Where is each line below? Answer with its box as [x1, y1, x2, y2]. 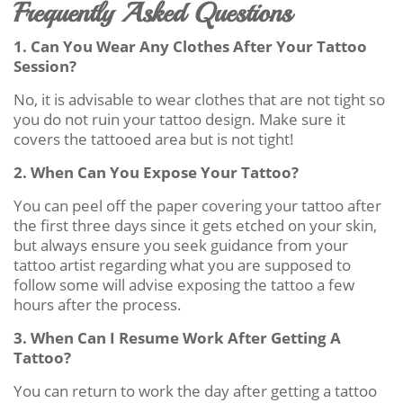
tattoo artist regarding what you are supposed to [13, 254, 351, 275]
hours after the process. [13, 293, 182, 315]
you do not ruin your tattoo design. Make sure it [13, 108, 345, 130]
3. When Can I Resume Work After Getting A [13, 327, 341, 348]
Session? [13, 55, 76, 76]
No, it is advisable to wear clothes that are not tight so [13, 88, 385, 110]
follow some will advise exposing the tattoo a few [13, 273, 354, 295]
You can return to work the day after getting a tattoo [13, 380, 377, 401]
